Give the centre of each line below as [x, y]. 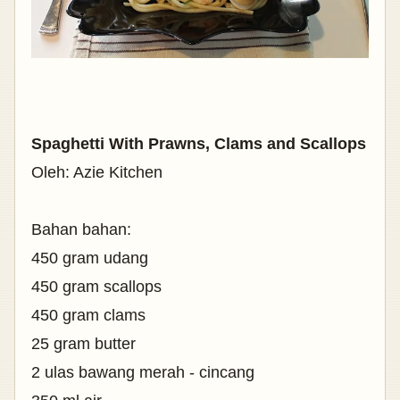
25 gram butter [83, 344]
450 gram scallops [96, 287]
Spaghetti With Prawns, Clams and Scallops [199, 144]
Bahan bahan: [81, 230]
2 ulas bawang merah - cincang [143, 373]
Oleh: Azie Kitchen [97, 173]
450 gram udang [90, 258]
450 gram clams [88, 316]
